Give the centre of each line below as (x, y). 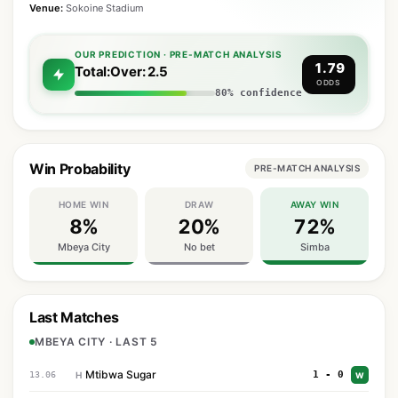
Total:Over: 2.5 (121, 72)
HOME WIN (84, 204)
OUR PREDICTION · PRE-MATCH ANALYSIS (179, 54)
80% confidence (259, 93)
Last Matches (75, 317)
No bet (199, 247)
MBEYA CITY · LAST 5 (96, 342)
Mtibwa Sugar (121, 374)
